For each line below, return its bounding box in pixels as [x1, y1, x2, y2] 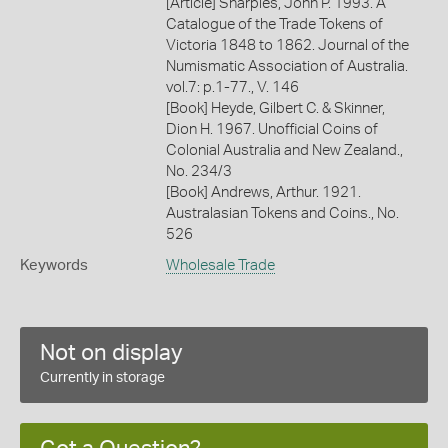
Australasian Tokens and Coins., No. [165, 205, 399, 221]
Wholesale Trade [165, 257, 275, 273]
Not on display [40, 341, 183, 364]
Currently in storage [40, 370, 165, 385]
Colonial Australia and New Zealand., [165, 142, 403, 158]
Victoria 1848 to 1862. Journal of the [165, 37, 409, 53]
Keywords [20, 257, 88, 273]
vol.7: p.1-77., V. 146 [165, 79, 299, 95]
